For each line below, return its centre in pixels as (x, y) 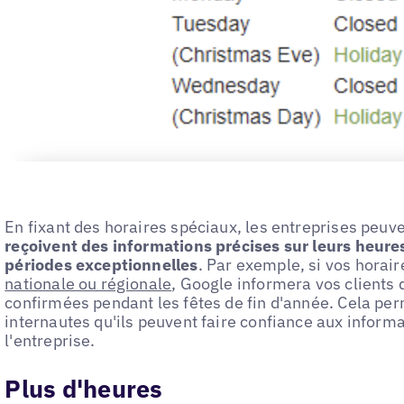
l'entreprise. (50, 341)
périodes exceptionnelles (101, 265)
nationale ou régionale (88, 284)
